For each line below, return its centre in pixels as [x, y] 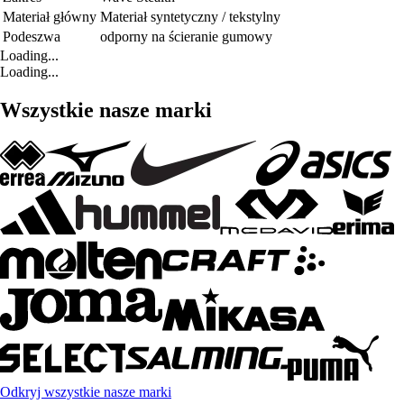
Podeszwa [32, 37]
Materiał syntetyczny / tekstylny [190, 17]
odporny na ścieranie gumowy [186, 37]
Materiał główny [50, 17]
